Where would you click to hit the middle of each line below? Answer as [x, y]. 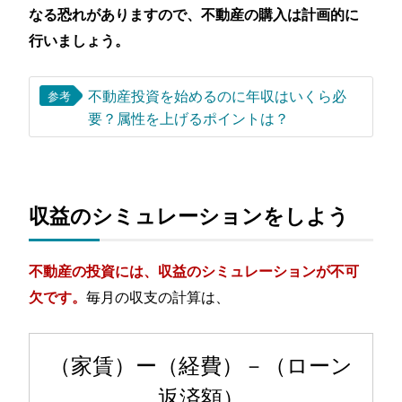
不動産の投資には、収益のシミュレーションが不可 [194, 270]
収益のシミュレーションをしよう [189, 216]
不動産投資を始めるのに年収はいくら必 [217, 95]
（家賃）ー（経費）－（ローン [201, 363]
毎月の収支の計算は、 [158, 296]
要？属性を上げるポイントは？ [188, 117]
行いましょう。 [79, 40]
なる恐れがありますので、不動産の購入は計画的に [194, 14]
